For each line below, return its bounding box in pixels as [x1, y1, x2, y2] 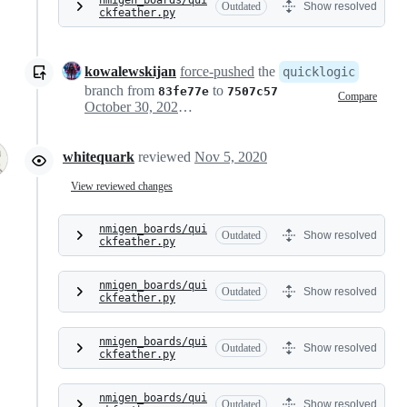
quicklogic [283, 65, 355, 80]
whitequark [63, 149, 134, 165]
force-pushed [180, 64, 254, 80]
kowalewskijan [84, 64, 176, 80]
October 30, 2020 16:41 [178, 99, 193, 115]
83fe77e [158, 84, 209, 99]
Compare [338, 89, 377, 103]
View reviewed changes [71, 179, 173, 193]
